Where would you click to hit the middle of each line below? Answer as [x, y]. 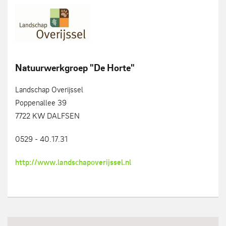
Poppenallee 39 [41, 102]
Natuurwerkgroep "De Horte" [75, 68]
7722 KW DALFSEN [47, 115]
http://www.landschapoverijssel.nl [73, 162]
